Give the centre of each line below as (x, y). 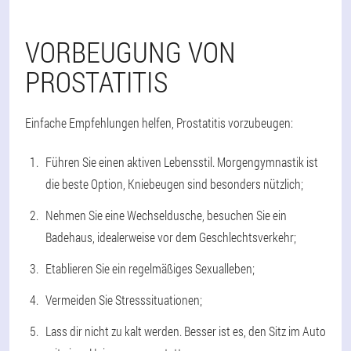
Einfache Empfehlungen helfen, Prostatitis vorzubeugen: (159, 122)
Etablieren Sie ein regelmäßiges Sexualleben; (150, 268)
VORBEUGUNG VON (130, 51)
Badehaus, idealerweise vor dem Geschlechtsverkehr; (171, 237)
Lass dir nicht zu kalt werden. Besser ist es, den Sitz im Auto (186, 331)
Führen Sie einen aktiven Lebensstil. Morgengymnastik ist (182, 161)
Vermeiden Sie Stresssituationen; (124, 299)
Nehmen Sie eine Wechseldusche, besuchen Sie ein (166, 215)
